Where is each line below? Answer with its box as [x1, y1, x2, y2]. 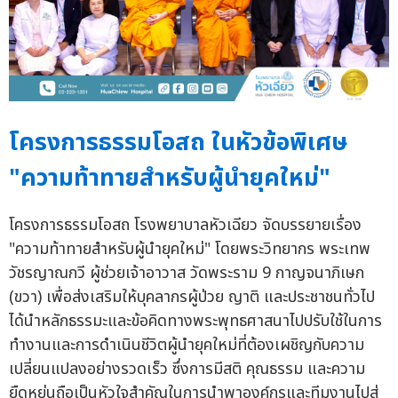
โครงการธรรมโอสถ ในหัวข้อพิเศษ [9, 124, 347, 162]
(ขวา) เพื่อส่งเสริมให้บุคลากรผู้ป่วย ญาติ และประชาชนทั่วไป [9, 285, 375, 309]
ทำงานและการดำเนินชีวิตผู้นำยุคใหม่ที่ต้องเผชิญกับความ [9, 333, 364, 357]
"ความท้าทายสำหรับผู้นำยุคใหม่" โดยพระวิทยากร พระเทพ [9, 237, 370, 261]
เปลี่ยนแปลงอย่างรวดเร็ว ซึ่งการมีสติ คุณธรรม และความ [9, 357, 365, 381]
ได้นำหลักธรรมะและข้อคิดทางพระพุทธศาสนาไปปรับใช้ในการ [9, 309, 382, 333]
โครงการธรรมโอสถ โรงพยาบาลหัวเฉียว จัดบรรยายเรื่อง [9, 213, 362, 237]
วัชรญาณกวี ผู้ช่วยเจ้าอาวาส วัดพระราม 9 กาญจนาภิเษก [9, 261, 364, 285]
